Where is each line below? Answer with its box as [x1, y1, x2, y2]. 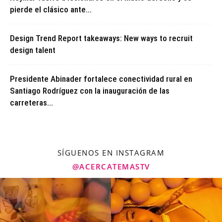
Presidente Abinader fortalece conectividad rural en [10, 74, 192, 84]
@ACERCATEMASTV [72, 162, 150, 172]
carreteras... [10, 98, 53, 108]
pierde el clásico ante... [10, 4, 92, 15]
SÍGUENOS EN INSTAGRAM [57, 148, 165, 158]
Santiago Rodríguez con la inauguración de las [10, 86, 169, 96]
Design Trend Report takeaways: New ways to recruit [10, 33, 193, 44]
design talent [10, 45, 55, 55]
